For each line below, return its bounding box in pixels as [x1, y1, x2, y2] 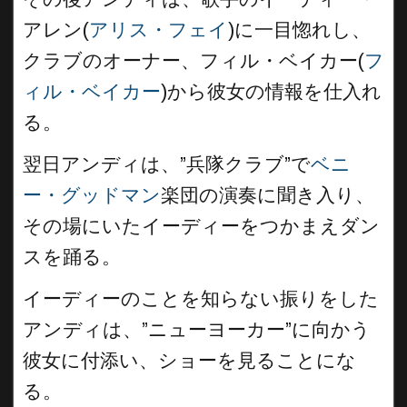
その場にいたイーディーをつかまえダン [23, 215, 380, 237]
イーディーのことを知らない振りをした [23, 288, 379, 310]
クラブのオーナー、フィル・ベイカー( [23, 50, 364, 72]
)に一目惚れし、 [228, 19, 371, 41]
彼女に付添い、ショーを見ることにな [23, 350, 356, 372]
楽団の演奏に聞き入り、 [161, 184, 374, 206]
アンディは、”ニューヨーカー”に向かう [23, 319, 371, 341]
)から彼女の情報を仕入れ [161, 81, 382, 103]
